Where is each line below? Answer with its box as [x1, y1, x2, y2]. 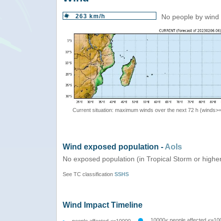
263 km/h [75, 13, 105, 20]
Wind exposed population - [63, 142, 165, 151]
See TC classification [63, 171, 114, 177]
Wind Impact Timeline [63, 200, 143, 209]
